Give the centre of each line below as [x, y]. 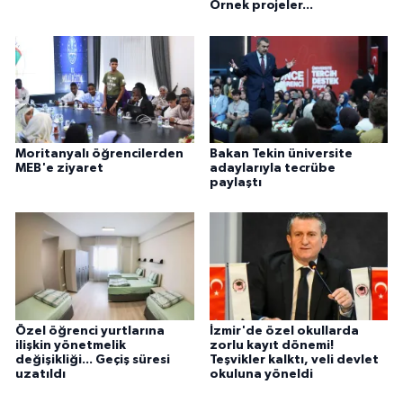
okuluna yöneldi [261, 374]
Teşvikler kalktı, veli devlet [294, 359]
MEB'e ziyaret [59, 168]
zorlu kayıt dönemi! [271, 345]
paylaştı [235, 182]
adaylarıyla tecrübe [272, 168]
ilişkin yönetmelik [71, 345]
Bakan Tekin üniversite [281, 153]
